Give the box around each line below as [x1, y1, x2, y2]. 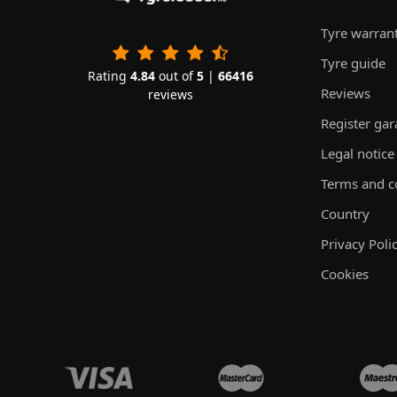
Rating [87, 66, 130, 84]
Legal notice [321, 144, 394, 162]
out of [154, 66, 197, 84]
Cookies [321, 265, 369, 283]
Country [321, 205, 370, 222]
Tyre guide [321, 54, 385, 72]
